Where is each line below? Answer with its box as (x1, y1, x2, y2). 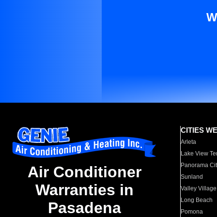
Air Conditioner (27, 163, 141, 181)
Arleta (181, 139, 197, 145)
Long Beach (181, 197, 213, 203)
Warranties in (35, 181, 134, 199)
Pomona (181, 208, 203, 215)
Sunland (181, 173, 203, 180)
